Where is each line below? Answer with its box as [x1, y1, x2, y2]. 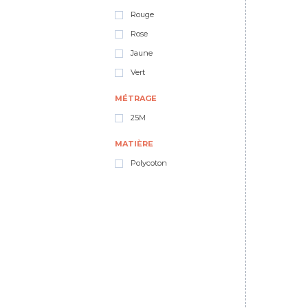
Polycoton [129, 158, 167, 168]
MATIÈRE [115, 139, 153, 148]
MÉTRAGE [115, 93, 157, 103]
